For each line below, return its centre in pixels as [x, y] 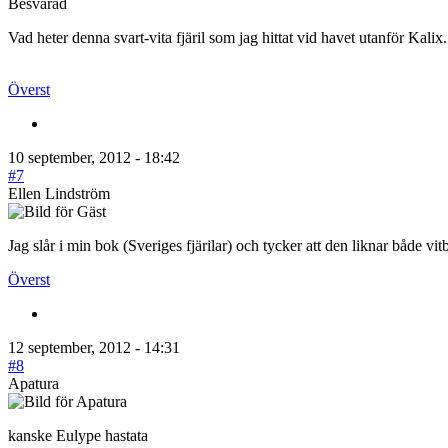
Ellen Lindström [59, 193]
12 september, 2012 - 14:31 [94, 347]
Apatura [33, 383]
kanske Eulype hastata [78, 435]
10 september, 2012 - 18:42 [94, 157]
